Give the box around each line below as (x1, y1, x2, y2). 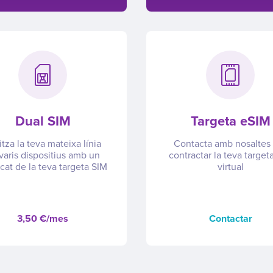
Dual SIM (15, 113, 71, 129)
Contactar (208, 212, 252, 225)
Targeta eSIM (190, 113, 271, 129)
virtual (217, 160, 244, 173)
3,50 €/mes (17, 212, 68, 225)
